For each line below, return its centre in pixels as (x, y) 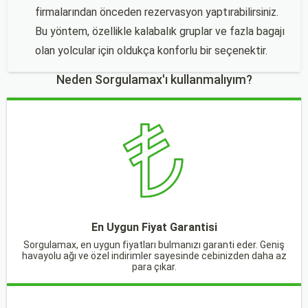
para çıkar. (154, 267)
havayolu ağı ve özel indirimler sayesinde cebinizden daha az (154, 256)
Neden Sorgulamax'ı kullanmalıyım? (154, 79)
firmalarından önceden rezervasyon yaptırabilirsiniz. (157, 12)
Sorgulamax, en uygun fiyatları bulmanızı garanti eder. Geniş (154, 245)
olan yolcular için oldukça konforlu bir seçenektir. (151, 51)
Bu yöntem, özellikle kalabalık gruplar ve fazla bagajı (160, 31)
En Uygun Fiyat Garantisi (154, 227)
